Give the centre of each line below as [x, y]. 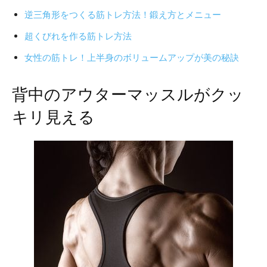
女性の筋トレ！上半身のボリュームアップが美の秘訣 [132, 57]
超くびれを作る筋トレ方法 [78, 36]
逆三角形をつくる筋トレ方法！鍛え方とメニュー [123, 14]
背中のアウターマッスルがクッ [128, 94]
